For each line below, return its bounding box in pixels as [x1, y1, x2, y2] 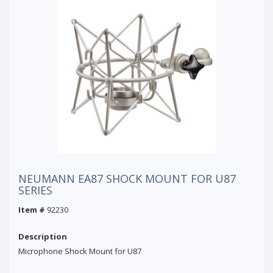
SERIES [18, 182, 52, 197]
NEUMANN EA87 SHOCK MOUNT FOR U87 [18, 171, 236, 186]
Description [18, 230, 67, 242]
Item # [18, 204, 45, 215]
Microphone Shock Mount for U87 [18, 245, 141, 257]
